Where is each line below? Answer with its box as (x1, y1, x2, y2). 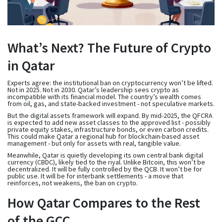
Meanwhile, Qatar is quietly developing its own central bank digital (7, 150, 203, 160)
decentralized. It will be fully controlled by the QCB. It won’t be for (7, 164, 202, 173)
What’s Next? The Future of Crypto (7, 38, 211, 56)
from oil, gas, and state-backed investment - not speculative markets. (7, 99, 215, 108)
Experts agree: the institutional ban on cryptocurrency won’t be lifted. (7, 78, 213, 87)
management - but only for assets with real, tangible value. (7, 138, 181, 148)
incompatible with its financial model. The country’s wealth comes (7, 92, 201, 101)
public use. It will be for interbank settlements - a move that (7, 171, 183, 180)
